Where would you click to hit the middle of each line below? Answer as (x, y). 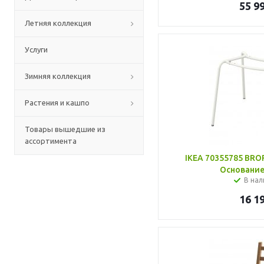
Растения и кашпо (57, 103)
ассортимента (51, 141)
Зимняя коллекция (58, 76)
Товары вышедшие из (65, 129)
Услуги (36, 49)
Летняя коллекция (58, 23)
